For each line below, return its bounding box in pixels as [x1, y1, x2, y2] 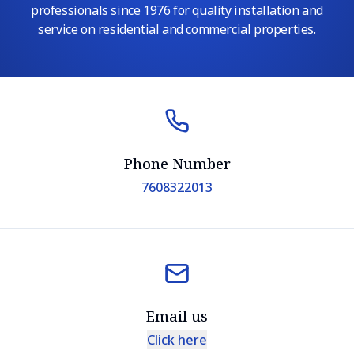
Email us [146, 306, 208, 326]
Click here [147, 330, 207, 348]
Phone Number [123, 154, 231, 173]
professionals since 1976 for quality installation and [31, 2, 323, 19]
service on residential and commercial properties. [38, 21, 316, 38]
